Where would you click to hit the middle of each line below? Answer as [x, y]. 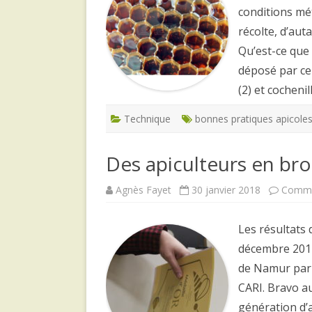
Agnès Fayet [143, 189]
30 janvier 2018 [226, 189]
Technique [147, 118]
